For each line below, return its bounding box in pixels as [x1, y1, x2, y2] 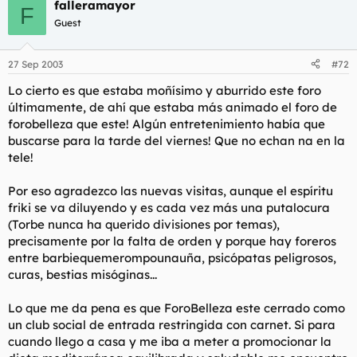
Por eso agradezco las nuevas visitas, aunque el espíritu [8, 182, 333, 198]
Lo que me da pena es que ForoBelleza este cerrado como [8, 300, 345, 316]
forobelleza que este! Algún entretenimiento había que [8, 116, 325, 131]
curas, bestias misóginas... [8, 266, 157, 282]
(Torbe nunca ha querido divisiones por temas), [8, 216, 280, 232]
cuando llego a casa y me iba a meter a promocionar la [8, 333, 331, 349]
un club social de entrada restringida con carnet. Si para [8, 316, 335, 332]
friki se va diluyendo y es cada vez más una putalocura [8, 199, 330, 215]
